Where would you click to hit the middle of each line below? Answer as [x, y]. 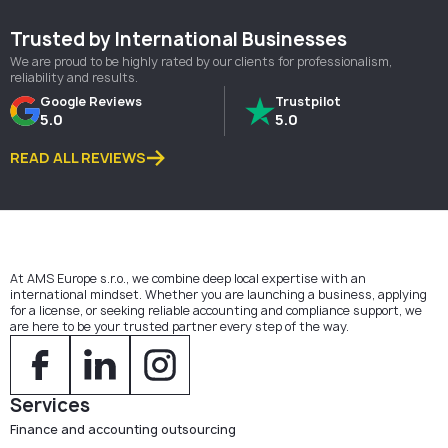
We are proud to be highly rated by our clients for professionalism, [201, 61]
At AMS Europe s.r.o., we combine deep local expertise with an [188, 278]
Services [50, 405]
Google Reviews [91, 101]
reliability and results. [74, 77]
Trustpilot [308, 101]
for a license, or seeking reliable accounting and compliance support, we [216, 310]
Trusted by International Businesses [178, 39]
